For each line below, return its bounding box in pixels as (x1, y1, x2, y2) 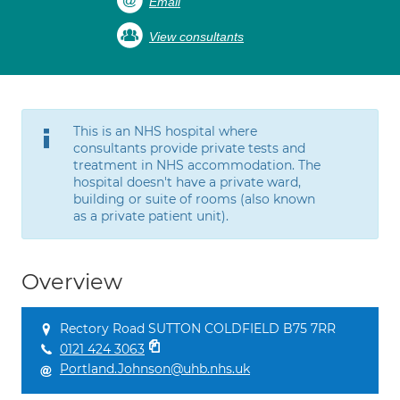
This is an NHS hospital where (73, 123, 257, 139)
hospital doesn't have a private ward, (73, 174, 301, 190)
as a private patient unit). (73, 208, 229, 224)
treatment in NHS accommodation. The (73, 157, 321, 173)
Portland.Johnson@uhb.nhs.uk (60, 361, 250, 377)
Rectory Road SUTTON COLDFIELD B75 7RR (60, 321, 336, 337)
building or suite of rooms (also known (73, 191, 315, 207)
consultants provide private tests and (73, 140, 305, 156)
